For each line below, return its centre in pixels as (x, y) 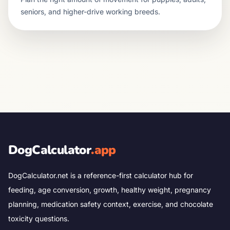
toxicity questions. (39, 218)
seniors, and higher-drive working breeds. (90, 12)
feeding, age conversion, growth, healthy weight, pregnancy (110, 190)
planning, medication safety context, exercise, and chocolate (111, 204)
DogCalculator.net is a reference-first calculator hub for (101, 175)
